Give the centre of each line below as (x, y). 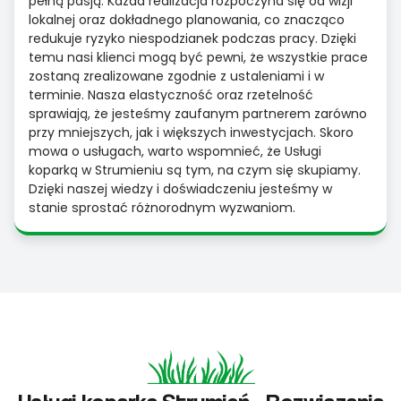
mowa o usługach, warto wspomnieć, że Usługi (175, 152)
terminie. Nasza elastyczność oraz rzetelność (171, 95)
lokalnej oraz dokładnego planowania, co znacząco (187, 20)
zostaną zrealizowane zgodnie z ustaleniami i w (176, 77)
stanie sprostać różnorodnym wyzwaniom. (162, 208)
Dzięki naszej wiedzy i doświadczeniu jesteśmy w (180, 189)
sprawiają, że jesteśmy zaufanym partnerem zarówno (198, 114)
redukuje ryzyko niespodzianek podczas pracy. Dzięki (192, 39)
